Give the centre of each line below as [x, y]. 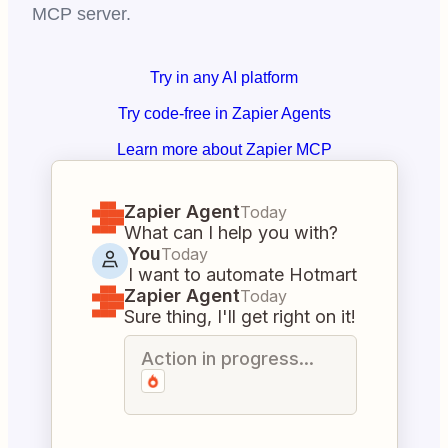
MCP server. [81, 14]
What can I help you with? [230, 233]
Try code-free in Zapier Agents [224, 114]
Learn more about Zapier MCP [224, 150]
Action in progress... [227, 359]
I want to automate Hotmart [242, 275]
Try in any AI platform [224, 78]
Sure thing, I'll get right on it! [239, 317]
